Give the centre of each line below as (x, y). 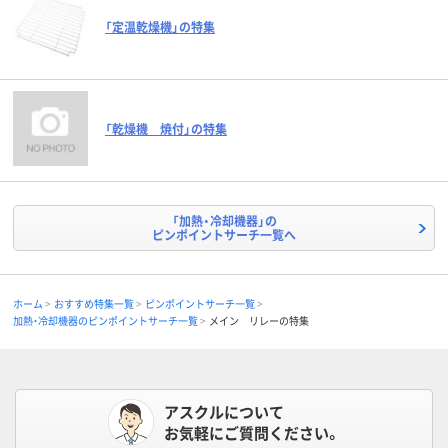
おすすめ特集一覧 (94, 303)
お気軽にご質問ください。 (252, 432)
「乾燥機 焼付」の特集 (166, 128)
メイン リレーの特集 (259, 320)
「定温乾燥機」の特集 (160, 26)
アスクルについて (223, 411)
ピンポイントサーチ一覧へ (224, 234)
